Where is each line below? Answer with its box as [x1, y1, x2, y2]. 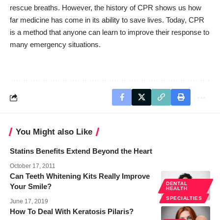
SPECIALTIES [166, 195, 202, 201]
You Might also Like [16, 127, 92, 137]
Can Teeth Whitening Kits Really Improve [10, 172, 150, 181]
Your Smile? [10, 182, 52, 191]
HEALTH [166, 186, 188, 192]
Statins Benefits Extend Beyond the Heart [10, 147, 152, 156]
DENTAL [166, 181, 188, 187]
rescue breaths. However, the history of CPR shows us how [10, 3, 201, 12]
